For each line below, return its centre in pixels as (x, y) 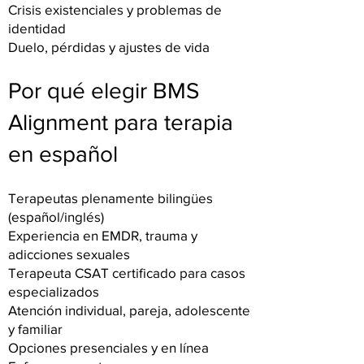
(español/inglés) (56, 217)
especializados (54, 291)
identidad (37, 28)
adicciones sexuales (69, 254)
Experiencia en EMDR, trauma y (103, 235)
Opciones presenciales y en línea (108, 347)
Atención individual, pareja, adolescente (129, 310)
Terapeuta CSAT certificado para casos (127, 273)
